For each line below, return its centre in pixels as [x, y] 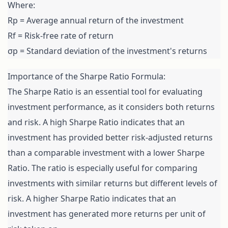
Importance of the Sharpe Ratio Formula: [87, 77]
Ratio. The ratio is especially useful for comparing [103, 168]
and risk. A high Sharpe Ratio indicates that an [96, 122]
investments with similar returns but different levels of [112, 183]
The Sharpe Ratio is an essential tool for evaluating [105, 92]
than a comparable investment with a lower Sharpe [106, 153]
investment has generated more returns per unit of [107, 214]
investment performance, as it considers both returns [111, 107]
